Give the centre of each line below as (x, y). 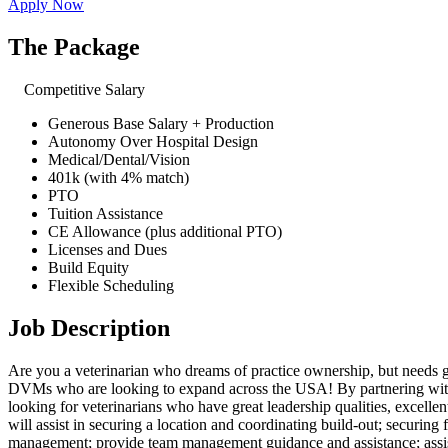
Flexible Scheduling (111, 285)
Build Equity (88, 267)
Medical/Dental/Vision (119, 159)
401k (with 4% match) (118, 177)
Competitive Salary (82, 89)
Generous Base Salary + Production (161, 123)
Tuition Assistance (105, 213)
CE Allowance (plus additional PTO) (165, 231)
